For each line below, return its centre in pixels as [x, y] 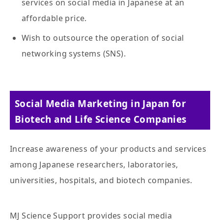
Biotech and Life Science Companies [101, 120]
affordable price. [54, 18]
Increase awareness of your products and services [108, 149]
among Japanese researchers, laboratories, [94, 165]
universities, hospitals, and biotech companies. [101, 180]
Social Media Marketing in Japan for [100, 104]
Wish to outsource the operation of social [103, 38]
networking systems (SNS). [74, 54]
